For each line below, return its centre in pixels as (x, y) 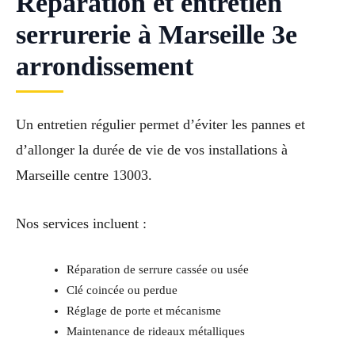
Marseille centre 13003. (84, 176)
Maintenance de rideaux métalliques (155, 332)
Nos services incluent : (81, 224)
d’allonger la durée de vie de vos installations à (152, 150)
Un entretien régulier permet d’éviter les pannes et (160, 125)
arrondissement (105, 67)
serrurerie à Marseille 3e (157, 35)
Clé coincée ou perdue (122, 290)
